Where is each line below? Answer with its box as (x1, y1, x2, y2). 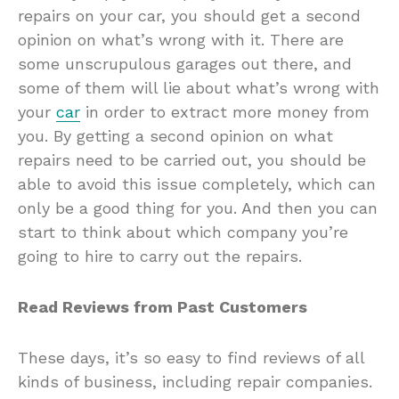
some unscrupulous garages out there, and (18, 53, 352, 73)
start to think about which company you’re (18, 222, 348, 241)
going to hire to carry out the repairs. (18, 246, 302, 265)
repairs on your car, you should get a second (18, 5, 361, 25)
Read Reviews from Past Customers (18, 297, 307, 316)
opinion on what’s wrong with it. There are (18, 29, 344, 49)
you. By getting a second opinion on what (18, 126, 333, 145)
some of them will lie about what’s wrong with (18, 77, 379, 97)
